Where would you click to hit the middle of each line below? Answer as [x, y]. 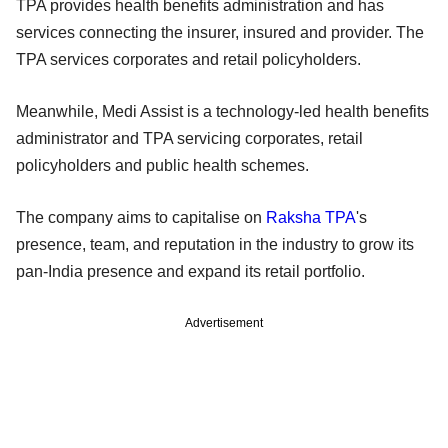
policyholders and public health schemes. [166, 165]
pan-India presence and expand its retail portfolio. [192, 271]
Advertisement [224, 322]
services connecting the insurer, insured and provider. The [220, 32]
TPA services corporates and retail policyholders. [188, 59]
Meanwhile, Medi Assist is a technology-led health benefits [222, 111]
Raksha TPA [311, 217]
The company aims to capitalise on [141, 217]
